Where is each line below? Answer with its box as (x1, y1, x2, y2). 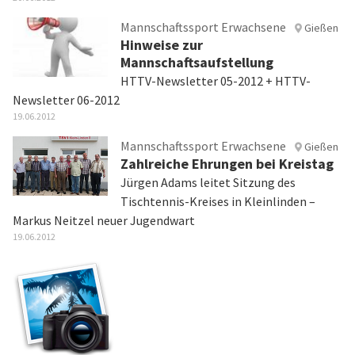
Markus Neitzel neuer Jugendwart (13, 212, 195, 228)
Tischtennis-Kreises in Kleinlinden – (120, 193, 315, 209)
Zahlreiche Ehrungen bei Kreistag (120, 155, 334, 173)
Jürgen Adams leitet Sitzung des (120, 174, 296, 190)
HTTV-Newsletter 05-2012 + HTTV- (120, 73, 311, 89)
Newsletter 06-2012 (13, 92, 120, 108)
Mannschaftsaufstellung (120, 53, 273, 71)
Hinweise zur (120, 36, 203, 54)
